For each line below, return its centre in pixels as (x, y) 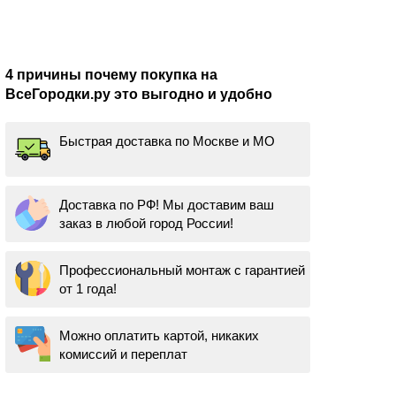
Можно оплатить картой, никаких (159, 335)
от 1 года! (88, 289)
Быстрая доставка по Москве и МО (167, 141)
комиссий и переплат (123, 354)
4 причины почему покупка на (111, 75)
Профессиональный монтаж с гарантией (182, 270)
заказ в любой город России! (146, 223)
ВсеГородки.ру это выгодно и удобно (139, 94)
